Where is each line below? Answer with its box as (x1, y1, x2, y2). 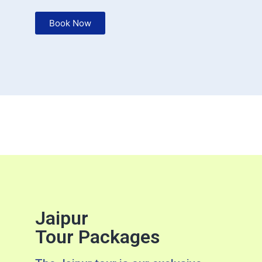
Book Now (49, 17, 91, 29)
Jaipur (35, 206, 88, 229)
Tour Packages (35, 225, 160, 248)
